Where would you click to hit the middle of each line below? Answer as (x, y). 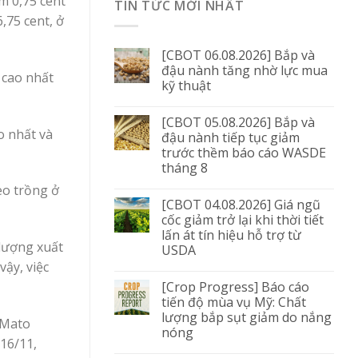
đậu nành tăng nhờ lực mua (245, 70)
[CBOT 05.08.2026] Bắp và (238, 122)
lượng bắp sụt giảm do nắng (247, 317)
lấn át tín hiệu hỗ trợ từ (231, 235)
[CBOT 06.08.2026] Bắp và (238, 55)
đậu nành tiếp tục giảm (231, 137)
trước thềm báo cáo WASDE (244, 152)
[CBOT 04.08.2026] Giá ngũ (241, 204)
